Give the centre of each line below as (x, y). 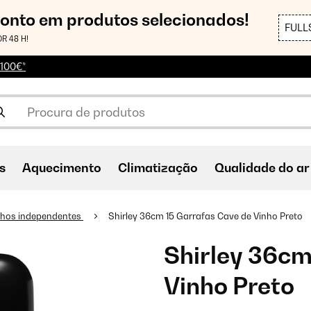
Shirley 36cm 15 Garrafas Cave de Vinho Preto (205, 216)
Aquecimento (62, 168)
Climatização (158, 168)
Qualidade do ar (262, 168)
